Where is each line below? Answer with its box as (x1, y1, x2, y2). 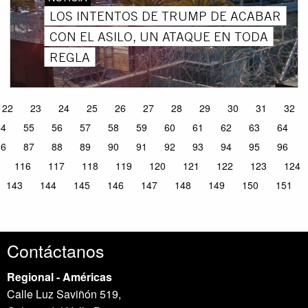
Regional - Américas (7, 269, 113, 285)
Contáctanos (7, 238, 105, 263)
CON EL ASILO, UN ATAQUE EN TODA (49, 27, 269, 45)
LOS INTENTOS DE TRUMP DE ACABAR (49, 7, 282, 24)
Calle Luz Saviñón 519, (7, 286, 122, 302)
